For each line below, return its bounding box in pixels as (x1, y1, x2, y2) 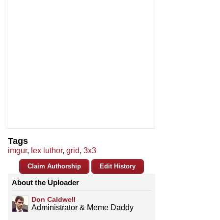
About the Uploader (12, 178, 79, 187)
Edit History (100, 163, 136, 170)
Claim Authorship (27, 163, 81, 170)
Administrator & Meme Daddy (31, 203, 134, 212)
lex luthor (31, 146, 62, 155)
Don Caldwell (31, 195, 76, 204)
